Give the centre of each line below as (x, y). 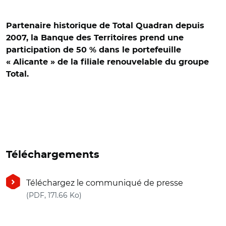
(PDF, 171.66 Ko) (54, 195)
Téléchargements (53, 155)
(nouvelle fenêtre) (117, 194)
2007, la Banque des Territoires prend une (95, 38)
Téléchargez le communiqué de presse (105, 183)
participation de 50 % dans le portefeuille (94, 50)
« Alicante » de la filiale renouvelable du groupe (107, 62)
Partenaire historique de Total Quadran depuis (105, 26)
